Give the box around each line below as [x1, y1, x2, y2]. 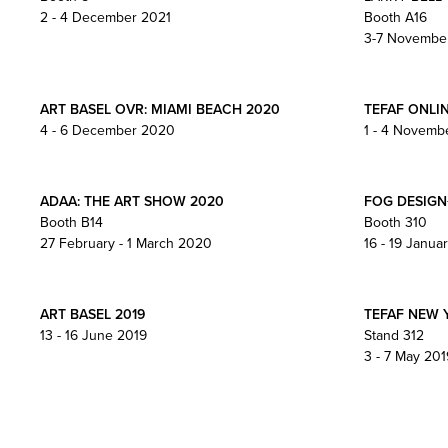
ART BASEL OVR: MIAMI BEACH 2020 [40, 99, 280, 119]
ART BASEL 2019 [40, 304, 145, 324]
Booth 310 [363, 212, 427, 232]
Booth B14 [40, 212, 103, 232]
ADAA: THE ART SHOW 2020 [40, 191, 224, 211]
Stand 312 [363, 325, 424, 345]
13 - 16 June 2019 [40, 325, 147, 345]
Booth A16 [363, 7, 427, 27]
